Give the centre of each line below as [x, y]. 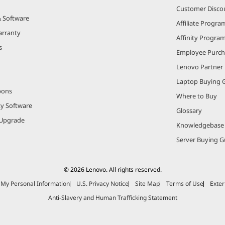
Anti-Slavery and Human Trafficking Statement [113, 198]
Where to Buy [197, 96]
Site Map [147, 184]
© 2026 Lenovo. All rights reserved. [113, 170]
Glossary [189, 110]
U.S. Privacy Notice [102, 184]
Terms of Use [185, 184]
